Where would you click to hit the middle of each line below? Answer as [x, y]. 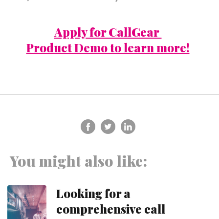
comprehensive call [111, 208]
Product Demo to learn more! [108, 47]
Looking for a [93, 193]
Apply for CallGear [108, 32]
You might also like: [78, 161]
